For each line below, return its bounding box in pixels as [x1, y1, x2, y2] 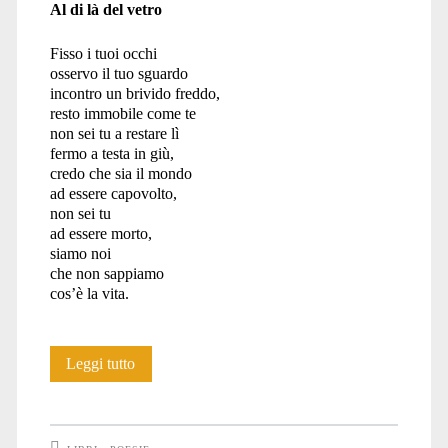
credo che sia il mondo [49, 164, 192, 182]
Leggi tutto [66, 354, 136, 372]
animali [134, 425, 181, 443]
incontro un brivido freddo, [49, 84, 220, 102]
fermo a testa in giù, [49, 144, 174, 162]
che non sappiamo [49, 264, 164, 282]
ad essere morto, [49, 224, 152, 242]
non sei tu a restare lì [49, 124, 179, 142]
